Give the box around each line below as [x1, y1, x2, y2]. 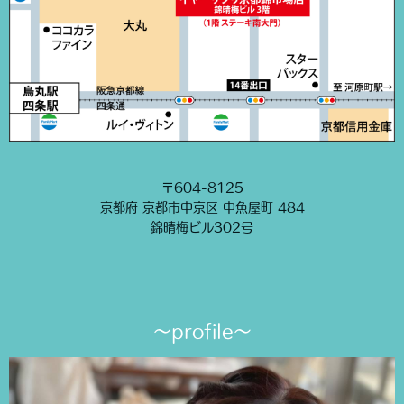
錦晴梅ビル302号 [151, 221, 253, 234]
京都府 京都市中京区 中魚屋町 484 [99, 201, 305, 215]
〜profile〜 [152, 322, 252, 341]
